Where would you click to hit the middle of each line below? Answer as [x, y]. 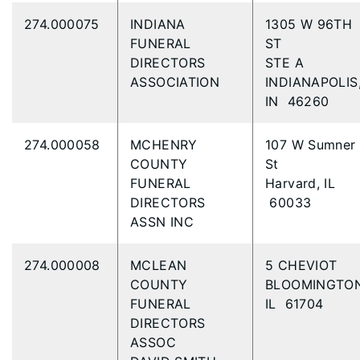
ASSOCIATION [177, 82]
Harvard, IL [301, 183]
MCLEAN [159, 265]
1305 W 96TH [309, 24]
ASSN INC [164, 222]
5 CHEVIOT [303, 265]
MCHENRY [164, 145]
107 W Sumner [311, 145]
